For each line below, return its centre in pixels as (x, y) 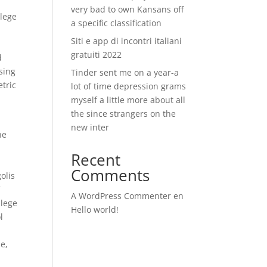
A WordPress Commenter (121, 196)
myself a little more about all (128, 100)
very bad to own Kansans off (128, 9)
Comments (111, 175)
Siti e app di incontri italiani (127, 41)
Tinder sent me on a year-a (125, 72)
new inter (90, 127)
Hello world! (95, 209)
